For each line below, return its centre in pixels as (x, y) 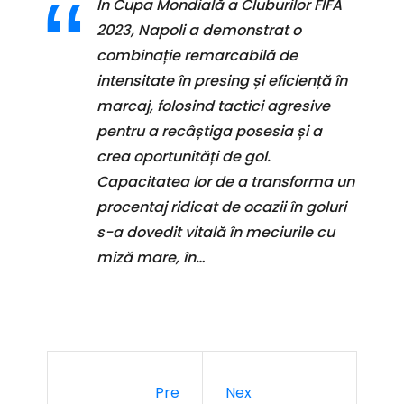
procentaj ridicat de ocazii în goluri (221, 207)
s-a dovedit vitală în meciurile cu (216, 233)
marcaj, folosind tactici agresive (213, 106)
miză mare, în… (151, 258)
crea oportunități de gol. (184, 157)
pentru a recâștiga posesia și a (209, 132)
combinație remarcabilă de (197, 56)
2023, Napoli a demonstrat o (199, 31)
